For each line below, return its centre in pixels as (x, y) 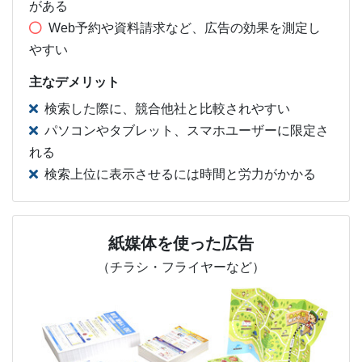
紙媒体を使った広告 (181, 243)
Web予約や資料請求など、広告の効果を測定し (185, 27)
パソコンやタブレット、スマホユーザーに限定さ (187, 130)
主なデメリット (74, 82)
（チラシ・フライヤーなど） (181, 267)
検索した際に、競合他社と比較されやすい (167, 108)
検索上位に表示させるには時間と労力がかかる (180, 174)
